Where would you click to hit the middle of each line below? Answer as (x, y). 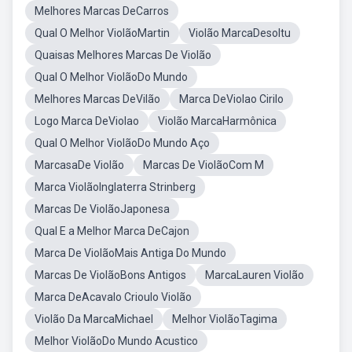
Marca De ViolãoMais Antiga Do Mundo (130, 253)
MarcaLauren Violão (255, 275)
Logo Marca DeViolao (87, 121)
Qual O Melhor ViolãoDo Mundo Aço (122, 143)
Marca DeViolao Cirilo (231, 99)
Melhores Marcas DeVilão (97, 99)
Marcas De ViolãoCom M (203, 165)
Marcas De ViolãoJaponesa (102, 209)
